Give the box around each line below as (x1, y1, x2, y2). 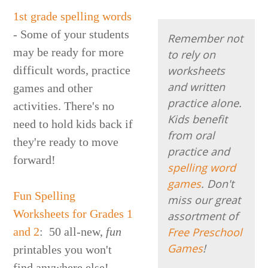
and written (167, 79, 226, 94)
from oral (167, 127, 215, 142)
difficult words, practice (13, 63, 131, 77)
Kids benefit (167, 111, 228, 126)
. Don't (201, 176, 234, 191)
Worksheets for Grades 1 (13, 206, 133, 220)
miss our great (167, 192, 241, 207)
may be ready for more (13, 45, 124, 59)
